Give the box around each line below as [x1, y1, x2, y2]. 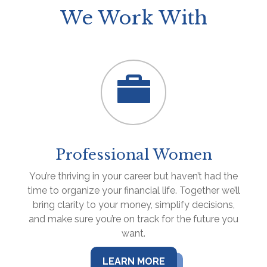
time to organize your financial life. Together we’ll [27, 184, 240, 196]
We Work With [60, 5, 207, 30]
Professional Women [55, 145, 212, 163]
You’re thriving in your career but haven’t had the [29, 170, 238, 182]
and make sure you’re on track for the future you [29, 213, 238, 225]
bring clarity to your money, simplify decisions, [32, 198, 235, 210]
